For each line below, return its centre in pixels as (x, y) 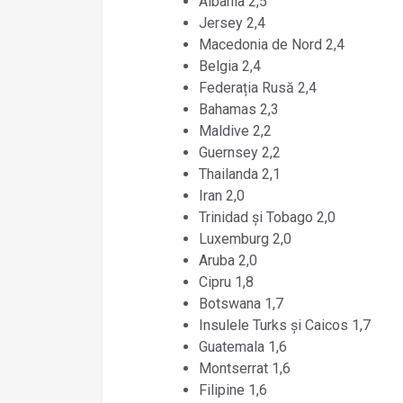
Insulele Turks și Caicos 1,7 (284, 325)
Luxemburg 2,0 (245, 238)
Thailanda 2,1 (239, 174)
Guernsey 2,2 (239, 152)
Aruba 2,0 (228, 260)
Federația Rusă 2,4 (257, 87)
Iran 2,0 (221, 195)
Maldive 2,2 (235, 130)
